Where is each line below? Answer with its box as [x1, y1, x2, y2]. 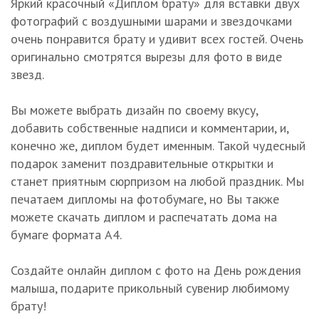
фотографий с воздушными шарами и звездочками [11, 13, 292, 29]
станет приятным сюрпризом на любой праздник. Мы [11, 173, 304, 189]
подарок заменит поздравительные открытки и [11, 155, 273, 172]
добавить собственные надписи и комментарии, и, [11, 120, 288, 136]
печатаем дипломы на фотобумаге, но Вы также [11, 191, 279, 207]
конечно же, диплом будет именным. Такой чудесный [11, 137, 305, 154]
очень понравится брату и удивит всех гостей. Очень [11, 31, 303, 47]
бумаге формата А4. [11, 226, 122, 243]
